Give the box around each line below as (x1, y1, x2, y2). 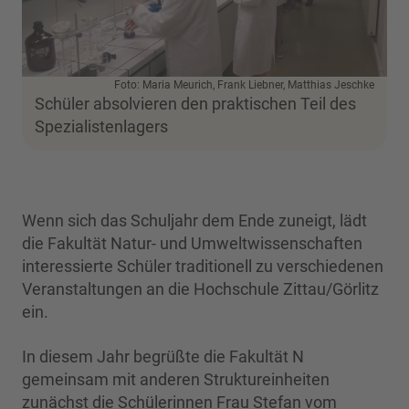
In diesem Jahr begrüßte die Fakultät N (22, 347, 304, 367)
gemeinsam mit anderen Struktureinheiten (22, 370, 330, 390)
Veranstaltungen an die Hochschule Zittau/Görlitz (22, 279, 379, 299)
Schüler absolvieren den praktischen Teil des (35, 94, 356, 114)
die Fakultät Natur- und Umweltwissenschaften (22, 234, 362, 254)
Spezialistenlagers (35, 117, 168, 137)
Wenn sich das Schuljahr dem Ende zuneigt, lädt (22, 211, 367, 231)
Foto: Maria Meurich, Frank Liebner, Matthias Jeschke (114, 79, 374, 92)
